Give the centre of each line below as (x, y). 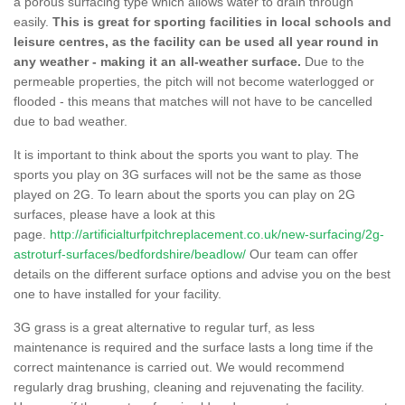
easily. (33, 21)
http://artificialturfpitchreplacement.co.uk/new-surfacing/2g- (217, 234)
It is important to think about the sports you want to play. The (186, 154)
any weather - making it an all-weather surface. (157, 61)
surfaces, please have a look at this (114, 214)
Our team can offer (302, 254)
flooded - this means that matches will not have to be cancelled (193, 101)
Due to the (333, 61)
